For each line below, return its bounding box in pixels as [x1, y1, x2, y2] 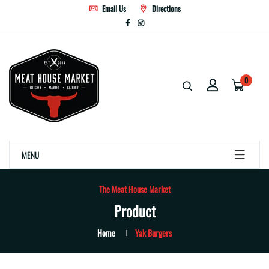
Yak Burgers [135, 226, 172, 239]
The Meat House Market [98, 183, 171, 195]
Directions [150, 2, 181, 14]
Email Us [100, 2, 126, 14]
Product [113, 200, 156, 222]
